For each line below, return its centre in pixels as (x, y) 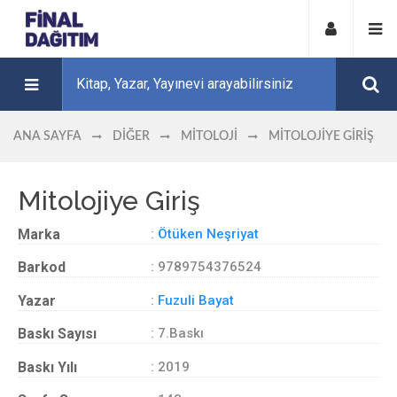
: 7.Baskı (177, 333)
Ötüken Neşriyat (208, 234)
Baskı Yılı (47, 367)
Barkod (42, 267)
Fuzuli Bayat (196, 300)
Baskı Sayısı (57, 334)
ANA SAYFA (47, 136)
